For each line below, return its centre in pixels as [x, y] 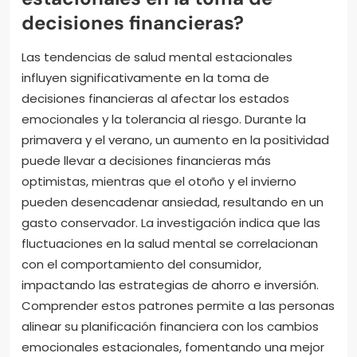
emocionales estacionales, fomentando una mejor [173, 347]
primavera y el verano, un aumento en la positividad [175, 139]
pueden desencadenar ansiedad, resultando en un [173, 202]
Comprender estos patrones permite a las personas [178, 305]
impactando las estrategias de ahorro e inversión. [170, 284]
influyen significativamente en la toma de [145, 77]
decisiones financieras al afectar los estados [155, 98]
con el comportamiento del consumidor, [141, 264]
